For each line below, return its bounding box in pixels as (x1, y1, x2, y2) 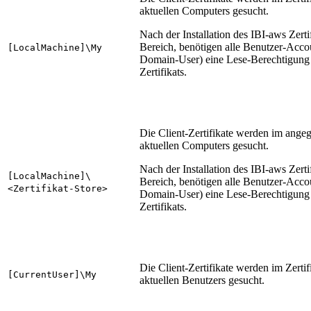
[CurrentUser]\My (8, 269, 96, 280)
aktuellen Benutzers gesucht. (140, 274, 264, 287)
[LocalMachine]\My (8, 42, 102, 53)
